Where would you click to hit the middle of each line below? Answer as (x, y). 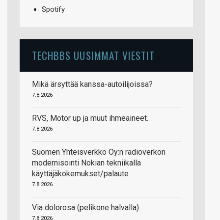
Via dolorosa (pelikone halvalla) (85, 207)
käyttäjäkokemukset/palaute (80, 173)
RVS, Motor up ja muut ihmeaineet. (90, 118)
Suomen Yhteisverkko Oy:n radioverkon (99, 152)
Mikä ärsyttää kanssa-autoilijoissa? (92, 84)
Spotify (53, 9)
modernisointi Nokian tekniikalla (86, 163)
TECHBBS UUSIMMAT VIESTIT (94, 55)
